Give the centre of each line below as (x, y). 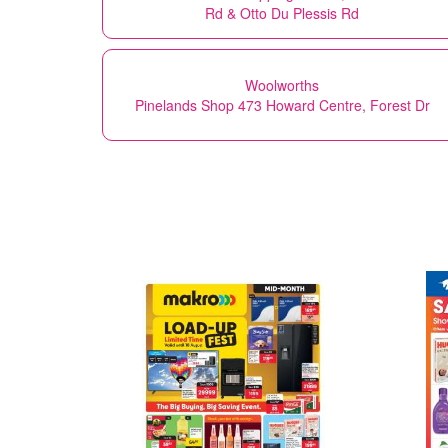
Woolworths (282, 84)
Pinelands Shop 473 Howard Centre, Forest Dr (282, 104)
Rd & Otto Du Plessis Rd (282, 12)
